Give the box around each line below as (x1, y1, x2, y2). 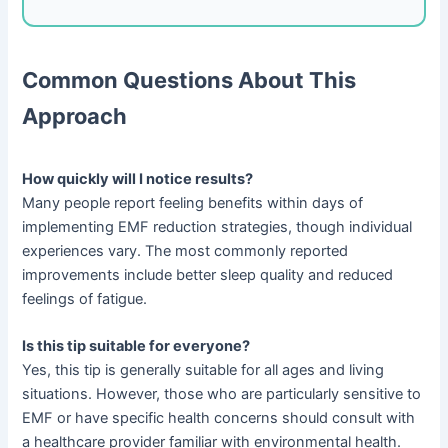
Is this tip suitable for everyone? (22, 337, 251, 356)
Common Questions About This (22, 67, 357, 94)
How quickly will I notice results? (22, 170, 254, 189)
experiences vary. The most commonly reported (22, 242, 349, 261)
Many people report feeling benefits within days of (22, 194, 364, 213)
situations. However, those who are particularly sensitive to (22, 385, 422, 404)
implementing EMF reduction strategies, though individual (22, 218, 413, 237)
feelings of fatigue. (22, 290, 148, 309)
